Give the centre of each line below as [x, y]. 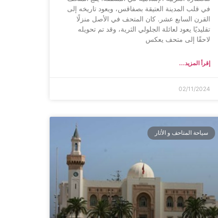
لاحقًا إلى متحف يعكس [178, 39]
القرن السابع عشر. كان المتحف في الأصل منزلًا [143, 19]
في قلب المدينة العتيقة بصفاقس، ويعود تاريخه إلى [139, 9]
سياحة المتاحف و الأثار [181, 133]
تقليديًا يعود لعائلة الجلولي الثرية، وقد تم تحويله [144, 29]
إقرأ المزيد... [195, 63]
